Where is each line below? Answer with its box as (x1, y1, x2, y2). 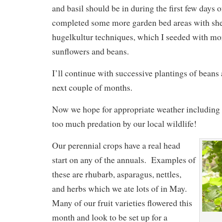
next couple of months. (52, 81, 132, 93)
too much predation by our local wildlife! (52, 117, 197, 129)
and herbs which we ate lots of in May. (52, 182, 190, 194)
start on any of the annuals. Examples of (52, 154, 196, 166)
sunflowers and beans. (52, 45, 129, 57)
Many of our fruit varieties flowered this (52, 197, 192, 209)
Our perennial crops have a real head (52, 139, 180, 151)
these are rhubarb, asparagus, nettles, (52, 168, 181, 180)
